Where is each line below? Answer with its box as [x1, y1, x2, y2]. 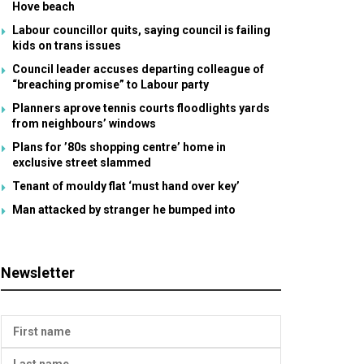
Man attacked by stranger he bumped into [12, 203, 236, 216]
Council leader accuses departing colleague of [12, 63, 264, 76]
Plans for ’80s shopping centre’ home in [12, 141, 226, 154]
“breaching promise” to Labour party [12, 78, 209, 91]
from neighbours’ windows [12, 117, 156, 130]
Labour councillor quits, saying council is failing [12, 24, 271, 37]
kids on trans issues [12, 39, 121, 52]
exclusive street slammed [12, 156, 151, 169]
